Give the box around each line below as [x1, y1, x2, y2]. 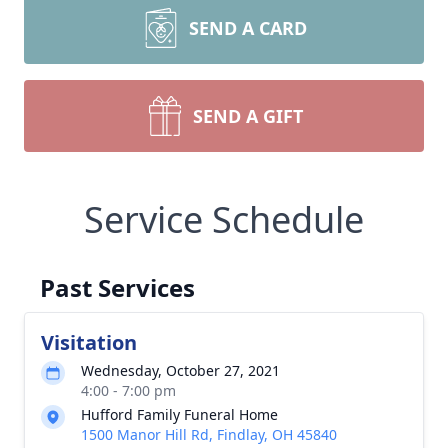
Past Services [40, 271, 195, 304]
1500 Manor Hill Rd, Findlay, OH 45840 [81, 425, 337, 444]
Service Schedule [84, 195, 364, 244]
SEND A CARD [189, 16, 307, 40]
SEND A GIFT [193, 104, 303, 128]
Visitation [41, 329, 137, 356]
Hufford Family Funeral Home [81, 405, 278, 424]
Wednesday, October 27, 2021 [81, 361, 280, 380]
